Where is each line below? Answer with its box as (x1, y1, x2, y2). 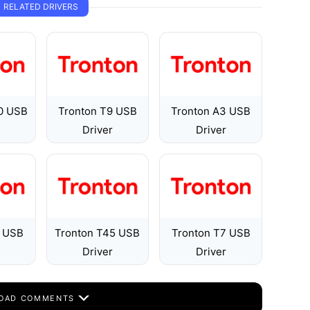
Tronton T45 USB (55, 226, 140, 239)
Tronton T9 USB (57, 104, 137, 118)
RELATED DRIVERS (3, 1, 78, 12)
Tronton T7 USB (171, 226, 250, 239)
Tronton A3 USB (171, 104, 251, 118)
